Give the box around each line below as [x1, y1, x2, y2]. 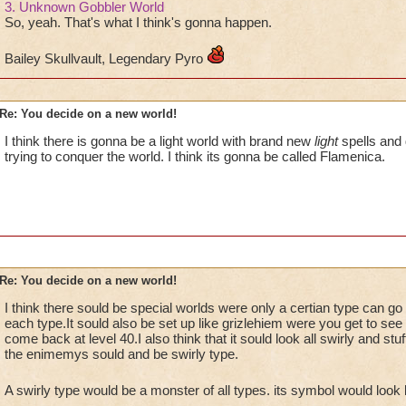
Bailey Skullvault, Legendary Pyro [4, 51, 207, 66]
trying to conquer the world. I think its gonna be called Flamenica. [4, 149, 385, 164]
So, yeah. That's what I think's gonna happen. [4, 14, 272, 30]
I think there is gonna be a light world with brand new [4, 133, 314, 149]
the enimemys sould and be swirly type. [4, 346, 238, 362]
